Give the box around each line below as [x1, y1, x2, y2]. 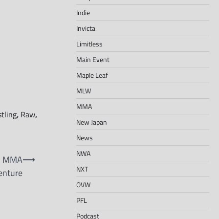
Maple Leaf [76, 69, 108, 80]
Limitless [76, 38, 103, 49]
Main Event [76, 54, 109, 65]
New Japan [76, 116, 107, 127]
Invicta [76, 22, 95, 33]
